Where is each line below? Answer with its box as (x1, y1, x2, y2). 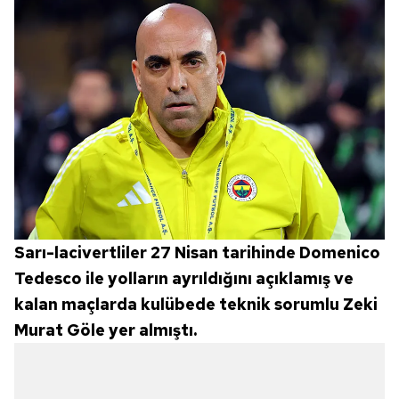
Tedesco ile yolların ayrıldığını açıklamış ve (14, 267, 354, 289)
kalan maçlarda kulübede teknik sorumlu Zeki (14, 293, 378, 314)
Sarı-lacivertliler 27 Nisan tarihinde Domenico (14, 241, 380, 263)
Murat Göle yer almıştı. (14, 319, 197, 340)
